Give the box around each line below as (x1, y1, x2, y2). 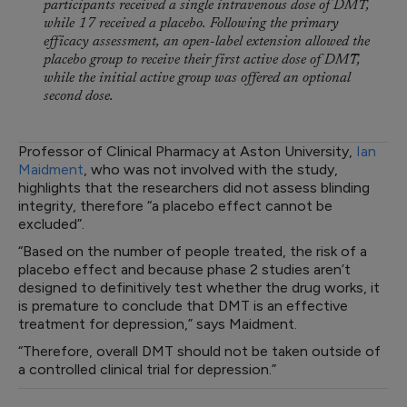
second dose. (44, 89, 114, 104)
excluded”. (18, 215, 84, 233)
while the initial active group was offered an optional (44, 71, 351, 85)
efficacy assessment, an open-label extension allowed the (44, 35, 370, 49)
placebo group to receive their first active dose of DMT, (44, 53, 361, 67)
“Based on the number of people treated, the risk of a (18, 243, 367, 260)
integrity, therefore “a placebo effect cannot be (18, 197, 333, 214)
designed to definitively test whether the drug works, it (18, 279, 380, 296)
